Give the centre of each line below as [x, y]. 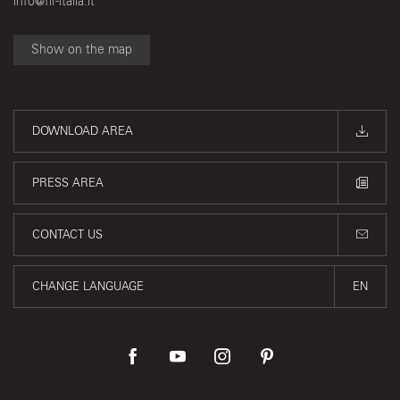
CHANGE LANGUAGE [88, 286]
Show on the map [82, 49]
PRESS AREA [68, 182]
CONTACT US [67, 234]
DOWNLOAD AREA [83, 130]
